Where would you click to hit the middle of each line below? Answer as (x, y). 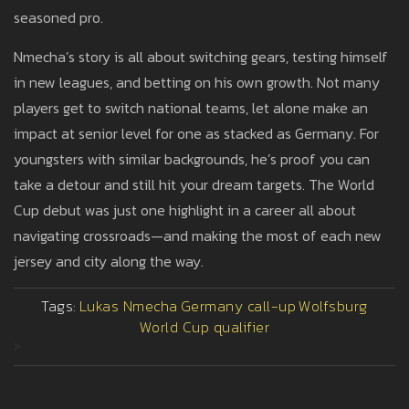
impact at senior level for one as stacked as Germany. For (196, 134)
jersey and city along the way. (109, 262)
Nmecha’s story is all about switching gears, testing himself (201, 57)
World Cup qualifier (204, 327)
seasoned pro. (58, 18)
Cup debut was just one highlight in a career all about (185, 210)
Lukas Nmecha (128, 306)
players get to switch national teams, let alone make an (191, 108)
